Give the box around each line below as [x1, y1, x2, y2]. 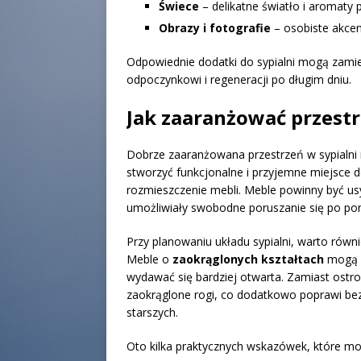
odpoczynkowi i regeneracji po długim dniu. [127, 72, 351, 88]
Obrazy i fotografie [159, 20, 271, 36]
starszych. [127, 305, 178, 321]
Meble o [127, 251, 172, 268]
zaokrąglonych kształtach [172, 251, 324, 268]
